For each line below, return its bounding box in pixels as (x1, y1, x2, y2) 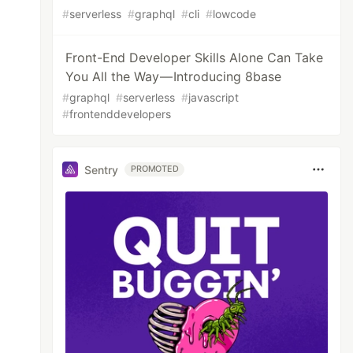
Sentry (84, 162, 119, 176)
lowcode (213, 7, 257, 20)
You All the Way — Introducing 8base (65, 69, 282, 84)
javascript (188, 91, 240, 104)
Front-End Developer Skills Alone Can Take (65, 50, 324, 65)
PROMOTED (131, 164, 179, 174)
